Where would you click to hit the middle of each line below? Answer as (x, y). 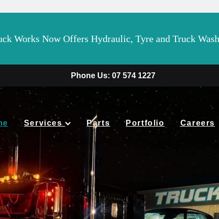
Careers (197, 123)
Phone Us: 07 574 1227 (113, 76)
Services (44, 123)
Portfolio (145, 123)
